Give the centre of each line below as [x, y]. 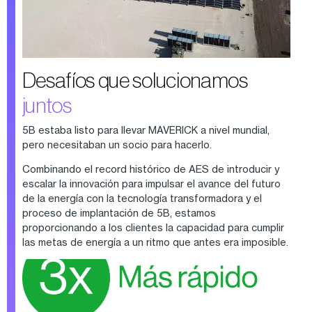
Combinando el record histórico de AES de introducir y [150, 169]
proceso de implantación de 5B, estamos [119, 213]
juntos [47, 106]
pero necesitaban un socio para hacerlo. [118, 145]
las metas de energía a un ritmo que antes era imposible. [156, 242]
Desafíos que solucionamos [135, 80]
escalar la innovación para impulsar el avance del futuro [151, 184]
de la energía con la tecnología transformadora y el [142, 198]
